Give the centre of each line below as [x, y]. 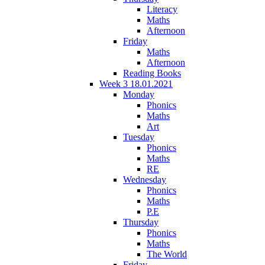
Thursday [141, 222]
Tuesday [139, 137]
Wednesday [145, 179]
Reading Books [152, 73]
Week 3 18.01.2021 [136, 83]
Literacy [162, 9]
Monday [139, 94]
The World [167, 254]
